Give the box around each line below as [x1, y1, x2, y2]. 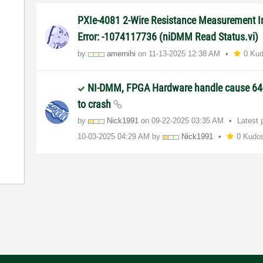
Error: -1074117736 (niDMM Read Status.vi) [77, 31, 259, 43]
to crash [77, 98, 114, 110]
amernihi [107, 49, 136, 58]
